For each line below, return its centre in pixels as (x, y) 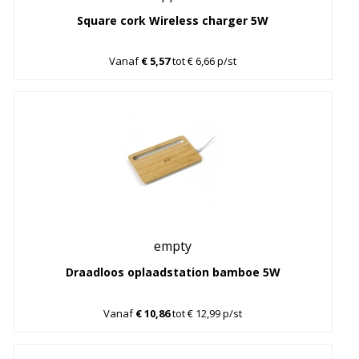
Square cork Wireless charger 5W (173, 20)
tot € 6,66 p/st (204, 61)
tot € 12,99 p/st (206, 313)
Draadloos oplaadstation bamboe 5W (173, 272)
